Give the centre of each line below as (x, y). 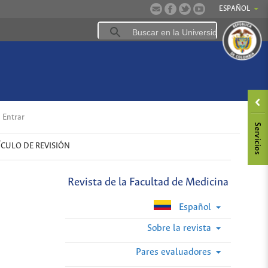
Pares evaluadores (174, 252)
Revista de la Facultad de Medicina (148, 182)
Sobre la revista (180, 229)
